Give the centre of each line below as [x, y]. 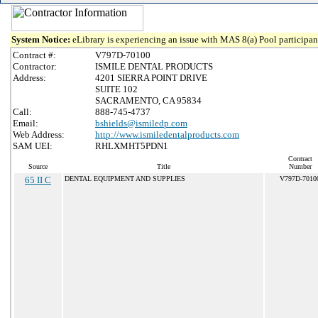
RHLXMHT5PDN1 [132, 146]
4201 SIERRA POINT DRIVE [151, 78]
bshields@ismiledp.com [141, 123]
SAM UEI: [33, 146]
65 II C [38, 180]
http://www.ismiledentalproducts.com [167, 135]
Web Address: [39, 135]
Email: [26, 123]
